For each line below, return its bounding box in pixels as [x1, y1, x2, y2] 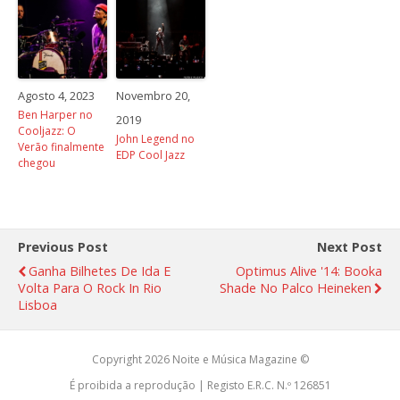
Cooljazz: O [18, 123, 76, 139]
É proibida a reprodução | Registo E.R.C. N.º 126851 [69, 378, 331, 394]
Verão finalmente [18, 139, 104, 155]
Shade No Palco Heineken [220, 279, 371, 297]
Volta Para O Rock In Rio [18, 279, 162, 297]
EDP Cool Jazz [116, 147, 185, 163]
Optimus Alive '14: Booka [236, 262, 382, 280]
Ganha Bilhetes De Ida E [29, 262, 171, 280]
